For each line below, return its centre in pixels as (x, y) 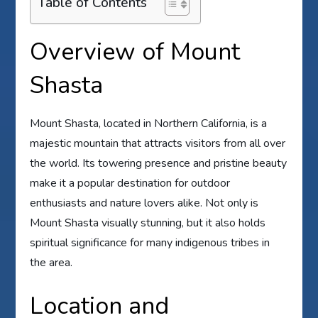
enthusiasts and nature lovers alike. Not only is (144, 203)
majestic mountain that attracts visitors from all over (158, 143)
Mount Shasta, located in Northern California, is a (149, 123)
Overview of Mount (135, 51)
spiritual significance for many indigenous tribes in (150, 242)
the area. (51, 262)
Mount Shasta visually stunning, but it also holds (148, 223)
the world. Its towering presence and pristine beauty (159, 163)
